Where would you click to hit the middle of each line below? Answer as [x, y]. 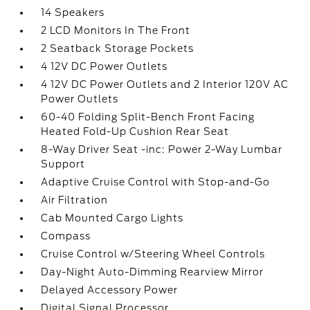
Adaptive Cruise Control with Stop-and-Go [156, 182]
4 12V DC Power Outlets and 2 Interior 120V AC [165, 84]
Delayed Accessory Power [110, 290]
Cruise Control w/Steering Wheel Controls [153, 254]
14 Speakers [73, 12]
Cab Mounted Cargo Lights [112, 218]
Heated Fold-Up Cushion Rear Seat [135, 131]
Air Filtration [75, 200]
